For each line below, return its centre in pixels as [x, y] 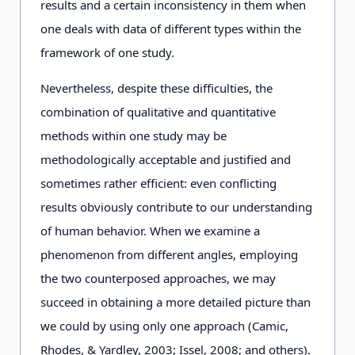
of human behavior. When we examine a [150, 231]
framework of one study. [107, 52]
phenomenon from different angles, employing [169, 254]
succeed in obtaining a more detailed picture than [176, 302]
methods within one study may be [134, 136]
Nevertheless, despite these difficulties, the [157, 88]
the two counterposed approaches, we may [158, 278]
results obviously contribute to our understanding [176, 207]
